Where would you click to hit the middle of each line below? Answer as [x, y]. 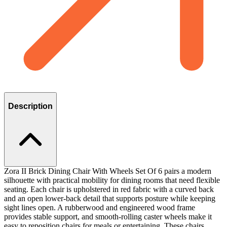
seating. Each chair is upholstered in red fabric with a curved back [109, 189]
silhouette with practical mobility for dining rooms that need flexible [112, 180]
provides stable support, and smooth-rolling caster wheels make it [108, 216]
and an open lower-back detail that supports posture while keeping [110, 198]
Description [30, 106]
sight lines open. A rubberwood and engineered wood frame [100, 207]
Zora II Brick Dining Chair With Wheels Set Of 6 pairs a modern [108, 171]
